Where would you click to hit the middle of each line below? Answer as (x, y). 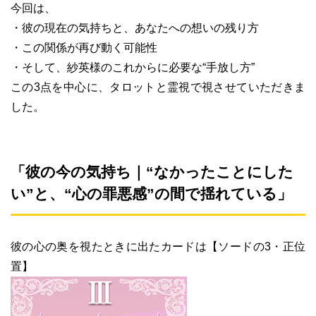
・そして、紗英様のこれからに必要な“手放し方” (133, 67)
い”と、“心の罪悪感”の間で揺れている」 (151, 193)
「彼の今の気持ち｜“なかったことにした (152, 171)
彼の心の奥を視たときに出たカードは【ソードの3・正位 (158, 246)
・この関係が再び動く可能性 (84, 47)
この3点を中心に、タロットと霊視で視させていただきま (158, 87)
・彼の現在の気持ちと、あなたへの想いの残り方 (135, 28)
